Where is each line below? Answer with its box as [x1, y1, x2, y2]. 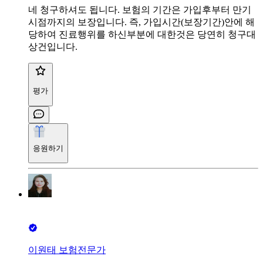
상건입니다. [28, 41, 77, 52]
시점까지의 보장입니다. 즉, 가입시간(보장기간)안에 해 [28, 16, 255, 27]
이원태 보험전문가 [28, 245, 106, 255]
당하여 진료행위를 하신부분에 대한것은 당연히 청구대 [28, 29, 256, 39]
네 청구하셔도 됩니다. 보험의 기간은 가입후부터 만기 [28, 4, 251, 15]
